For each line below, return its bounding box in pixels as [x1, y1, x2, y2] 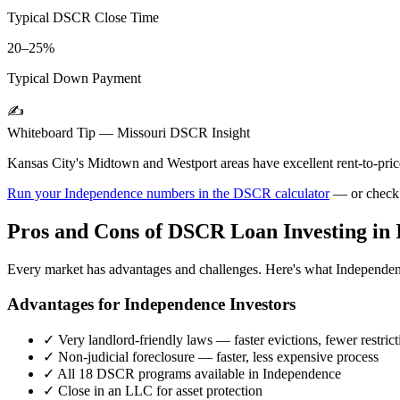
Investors [225, 294, 296, 313]
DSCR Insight [166, 125, 250, 141]
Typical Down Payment [7, 71, 141, 87]
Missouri [117, 125, 166, 141]
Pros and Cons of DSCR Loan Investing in [7, 220, 396, 244]
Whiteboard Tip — [7, 125, 117, 141]
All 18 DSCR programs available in [54, 365, 262, 381]
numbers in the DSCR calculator [143, 186, 329, 202]
